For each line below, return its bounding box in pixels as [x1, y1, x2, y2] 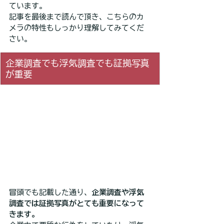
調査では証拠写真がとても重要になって [9, 199, 144, 207]
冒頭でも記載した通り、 [9, 188, 91, 196]
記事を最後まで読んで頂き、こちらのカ [9, 13, 144, 20]
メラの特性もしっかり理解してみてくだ [9, 24, 144, 31]
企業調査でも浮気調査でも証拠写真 [5, 58, 149, 67]
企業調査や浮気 [91, 188, 144, 196]
